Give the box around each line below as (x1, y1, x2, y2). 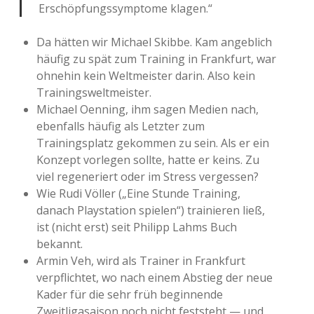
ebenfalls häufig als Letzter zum (36, 118, 205, 134)
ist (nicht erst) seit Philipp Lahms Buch (36, 219, 237, 235)
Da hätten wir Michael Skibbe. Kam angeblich (36, 34, 272, 50)
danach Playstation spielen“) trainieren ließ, (36, 203, 265, 218)
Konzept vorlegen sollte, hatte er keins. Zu (36, 152, 259, 168)
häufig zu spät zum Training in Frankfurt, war (36, 51, 276, 67)
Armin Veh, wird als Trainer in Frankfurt (36, 253, 245, 268)
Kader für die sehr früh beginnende (36, 287, 223, 302)
